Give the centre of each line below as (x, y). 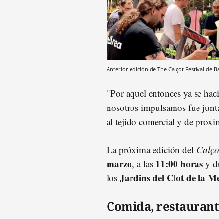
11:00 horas (179, 163)
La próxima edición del (152, 149)
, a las (144, 163)
